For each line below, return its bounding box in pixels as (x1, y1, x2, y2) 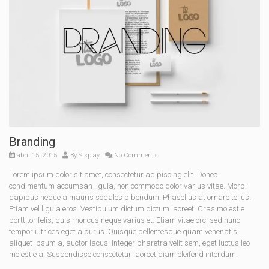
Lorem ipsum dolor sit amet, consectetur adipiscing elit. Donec (9, 170, 217, 180)
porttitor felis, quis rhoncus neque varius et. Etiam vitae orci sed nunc (9, 216, 240, 225)
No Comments (112, 151, 158, 160)
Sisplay (79, 151, 100, 160)
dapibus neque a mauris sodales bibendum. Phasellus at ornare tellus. (9, 193, 251, 202)
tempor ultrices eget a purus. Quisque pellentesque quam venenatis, (9, 227, 239, 237)
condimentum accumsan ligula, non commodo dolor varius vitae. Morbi (9, 181, 247, 191)
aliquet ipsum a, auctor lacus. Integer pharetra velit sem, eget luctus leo (9, 238, 250, 248)
